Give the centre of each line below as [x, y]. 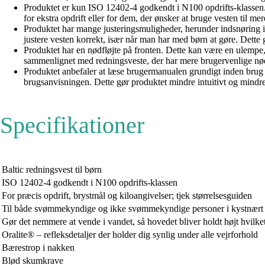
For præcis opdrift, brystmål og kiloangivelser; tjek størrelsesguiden [127, 195]
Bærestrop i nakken [38, 247]
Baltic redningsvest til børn [52, 169]
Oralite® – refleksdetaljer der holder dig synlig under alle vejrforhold [130, 234]
